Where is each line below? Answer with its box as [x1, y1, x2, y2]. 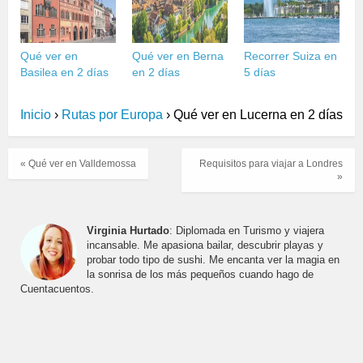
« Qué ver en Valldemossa [20, 157, 136, 169]
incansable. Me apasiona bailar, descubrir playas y [87, 238, 323, 251]
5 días [243, 65, 275, 79]
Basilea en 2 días [20, 65, 109, 79]
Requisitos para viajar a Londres [199, 157, 343, 169]
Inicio [20, 107, 51, 122]
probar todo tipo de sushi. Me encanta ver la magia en [87, 253, 340, 266]
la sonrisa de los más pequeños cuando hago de [87, 267, 314, 280]
